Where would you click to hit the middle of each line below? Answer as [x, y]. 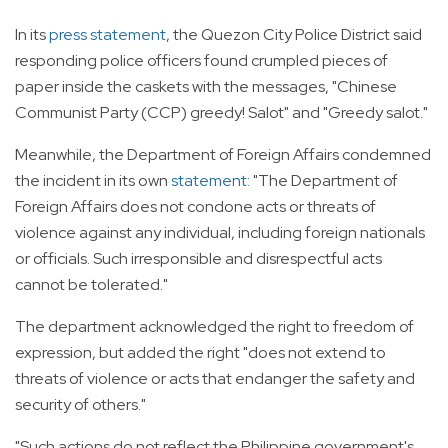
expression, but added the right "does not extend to [200, 352]
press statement [107, 34]
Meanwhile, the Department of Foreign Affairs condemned [223, 154]
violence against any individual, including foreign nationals [220, 232]
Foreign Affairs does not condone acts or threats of [195, 206]
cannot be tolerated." [91, 284]
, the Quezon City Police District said [294, 34]
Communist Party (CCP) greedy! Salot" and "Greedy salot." [221, 112]
